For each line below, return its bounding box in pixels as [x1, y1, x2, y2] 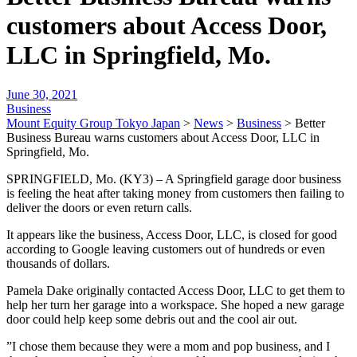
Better [295, 116, 325, 130]
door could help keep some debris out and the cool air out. [6, 312, 297, 326]
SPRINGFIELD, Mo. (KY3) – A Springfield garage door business [6, 171, 341, 186]
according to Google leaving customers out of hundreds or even [6, 241, 325, 256]
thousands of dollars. [6, 256, 110, 270]
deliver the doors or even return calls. [6, 200, 192, 214]
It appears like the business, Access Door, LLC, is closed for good [6, 227, 337, 241]
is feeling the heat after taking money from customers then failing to [6, 186, 344, 200]
